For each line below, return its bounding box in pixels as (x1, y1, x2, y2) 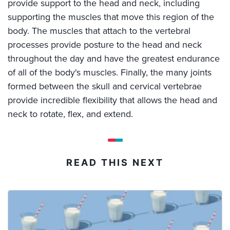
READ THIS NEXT (66, 157, 164, 168)
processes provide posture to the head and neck (8, 39, 202, 50)
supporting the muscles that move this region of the (8, 11, 214, 23)
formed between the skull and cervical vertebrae (8, 80, 202, 92)
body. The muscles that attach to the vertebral (8, 25, 190, 36)
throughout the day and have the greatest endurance (8, 52, 220, 64)
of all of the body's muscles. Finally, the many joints (8, 66, 212, 78)
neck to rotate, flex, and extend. (8, 108, 133, 120)
